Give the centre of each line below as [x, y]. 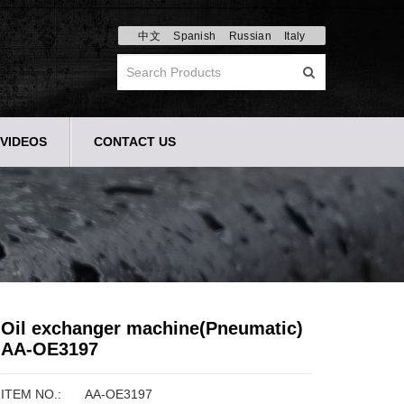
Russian [250, 36]
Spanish [195, 36]
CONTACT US [135, 142]
